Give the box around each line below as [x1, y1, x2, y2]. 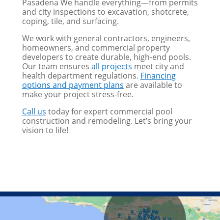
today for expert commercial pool [46, 106, 172, 117]
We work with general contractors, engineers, [22, 33, 190, 44]
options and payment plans [22, 80, 124, 91]
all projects [91, 61, 132, 72]
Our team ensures [22, 61, 91, 72]
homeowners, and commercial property [22, 42, 170, 54]
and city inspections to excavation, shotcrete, [22, 6, 189, 18]
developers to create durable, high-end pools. [22, 52, 191, 63]
